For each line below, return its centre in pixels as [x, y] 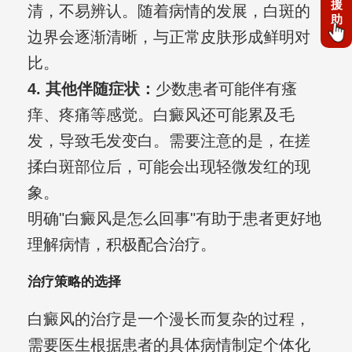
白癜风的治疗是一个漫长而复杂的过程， [169, 319]
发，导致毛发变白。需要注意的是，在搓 [169, 141]
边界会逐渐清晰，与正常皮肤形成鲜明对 [169, 37]
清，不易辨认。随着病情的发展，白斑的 [169, 11]
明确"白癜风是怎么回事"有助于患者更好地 [174, 219]
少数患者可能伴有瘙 [226, 89]
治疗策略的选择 [74, 282]
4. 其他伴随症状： [91, 89]
